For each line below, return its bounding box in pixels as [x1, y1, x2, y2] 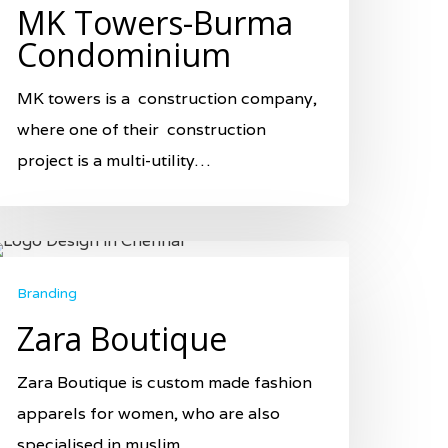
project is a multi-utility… [17, 149, 210, 171]
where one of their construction [17, 118, 266, 140]
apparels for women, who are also [17, 402, 280, 424]
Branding [17, 284, 77, 302]
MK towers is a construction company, [17, 87, 317, 109]
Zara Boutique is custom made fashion [17, 371, 312, 393]
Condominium [17, 32, 231, 76]
